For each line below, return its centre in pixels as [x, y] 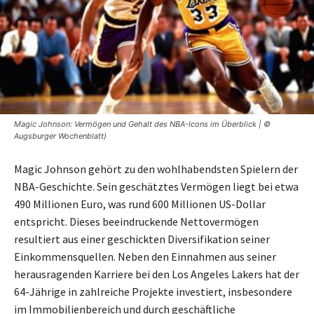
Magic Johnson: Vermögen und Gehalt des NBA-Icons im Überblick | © [142, 124]
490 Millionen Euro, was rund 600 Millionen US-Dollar [140, 204]
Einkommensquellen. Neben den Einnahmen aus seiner [145, 256]
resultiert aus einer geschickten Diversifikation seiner [142, 239]
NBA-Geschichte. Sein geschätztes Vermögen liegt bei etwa [156, 186]
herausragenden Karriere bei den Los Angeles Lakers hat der [157, 274]
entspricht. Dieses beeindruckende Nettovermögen [136, 221]
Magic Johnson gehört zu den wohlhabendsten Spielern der [156, 169]
